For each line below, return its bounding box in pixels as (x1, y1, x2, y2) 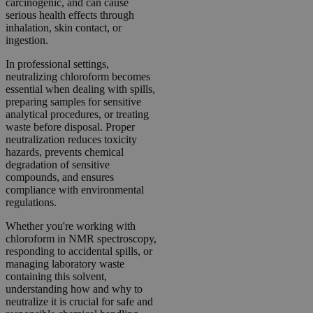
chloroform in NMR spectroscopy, (6, 232, 156, 245)
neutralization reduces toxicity (6, 133, 137, 145)
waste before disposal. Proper (6, 120, 135, 133)
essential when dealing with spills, (6, 82, 155, 95)
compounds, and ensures (6, 170, 114, 183)
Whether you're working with (6, 219, 136, 232)
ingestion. (6, 34, 48, 46)
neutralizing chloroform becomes (6, 70, 150, 82)
